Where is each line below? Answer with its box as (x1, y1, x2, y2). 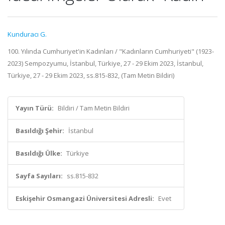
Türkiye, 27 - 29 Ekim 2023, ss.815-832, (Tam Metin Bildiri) (8, 71, 174, 80)
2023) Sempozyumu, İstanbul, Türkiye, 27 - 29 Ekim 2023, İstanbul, (8, 59, 203, 68)
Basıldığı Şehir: (16, 126, 64, 135)
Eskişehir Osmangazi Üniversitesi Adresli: (16, 194, 154, 203)
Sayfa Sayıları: (16, 171, 63, 180)
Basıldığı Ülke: (16, 149, 62, 158)
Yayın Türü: (16, 103, 54, 113)
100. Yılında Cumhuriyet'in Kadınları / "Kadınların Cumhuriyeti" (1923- (8, 47, 214, 56)
